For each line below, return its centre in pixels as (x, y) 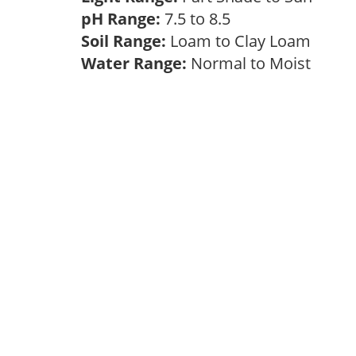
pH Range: (121, 19)
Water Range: (134, 63)
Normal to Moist (253, 63)
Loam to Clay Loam (242, 41)
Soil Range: (124, 41)
